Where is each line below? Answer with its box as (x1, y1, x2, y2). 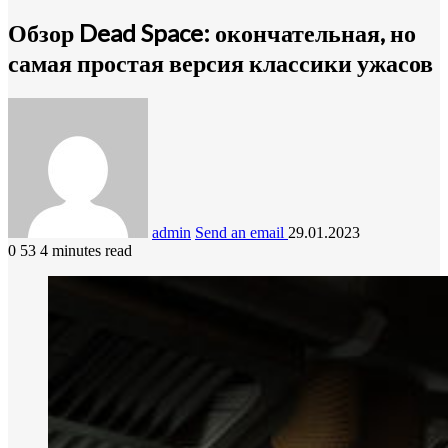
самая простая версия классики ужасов (8, 47, 433, 77)
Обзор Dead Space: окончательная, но (8, 17, 416, 47)
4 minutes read (40, 241, 132, 259)
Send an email (195, 223, 284, 241)
